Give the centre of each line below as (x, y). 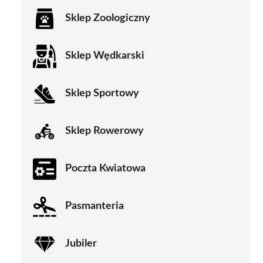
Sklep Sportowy (102, 94)
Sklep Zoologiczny (108, 18)
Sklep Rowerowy (104, 131)
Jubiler (81, 244)
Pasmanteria (95, 206)
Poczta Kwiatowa (105, 169)
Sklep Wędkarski (105, 56)
